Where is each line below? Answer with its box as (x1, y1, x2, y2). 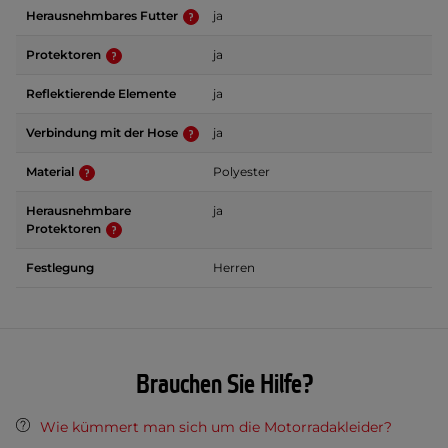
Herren (213, 260, 255, 276)
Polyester (213, 164, 270, 180)
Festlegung (26, 260, 94, 276)
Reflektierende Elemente (26, 86, 176, 102)
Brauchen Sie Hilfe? (135, 368, 313, 403)
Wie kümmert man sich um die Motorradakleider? (40, 418, 392, 437)
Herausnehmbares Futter (26, 8, 181, 24)
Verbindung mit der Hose (26, 125, 181, 141)
